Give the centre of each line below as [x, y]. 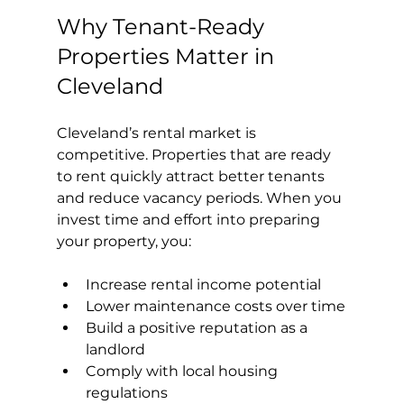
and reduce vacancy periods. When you [201, 197]
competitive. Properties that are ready [195, 154]
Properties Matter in [168, 56]
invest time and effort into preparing [190, 219]
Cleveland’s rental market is [158, 133]
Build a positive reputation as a [198, 327]
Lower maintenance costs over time [215, 306]
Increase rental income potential [203, 284]
